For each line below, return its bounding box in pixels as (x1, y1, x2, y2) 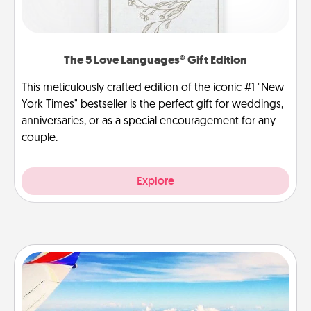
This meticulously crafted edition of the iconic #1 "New (22, 82, 284, 94)
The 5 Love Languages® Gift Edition (64, 51, 247, 68)
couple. (22, 132, 58, 144)
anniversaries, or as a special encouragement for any (22, 115, 276, 127)
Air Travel (131, 263, 180, 280)
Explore (137, 173, 174, 188)
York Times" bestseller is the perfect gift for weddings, (22, 99, 283, 110)
